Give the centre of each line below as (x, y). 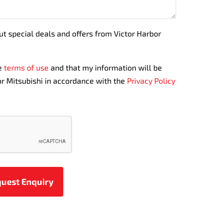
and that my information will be (106, 67)
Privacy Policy (151, 81)
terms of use (27, 67)
